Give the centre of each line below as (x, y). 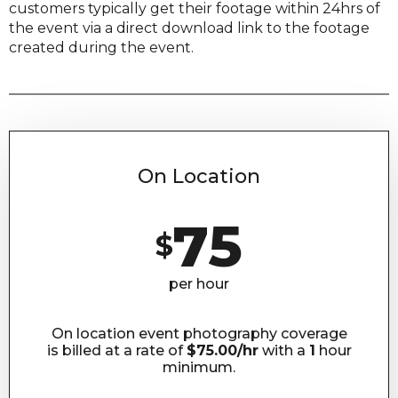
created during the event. (101, 47)
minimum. (199, 367)
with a (283, 350)
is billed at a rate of (116, 350)
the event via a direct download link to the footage (189, 28)
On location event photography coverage (199, 333)
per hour (199, 283)
